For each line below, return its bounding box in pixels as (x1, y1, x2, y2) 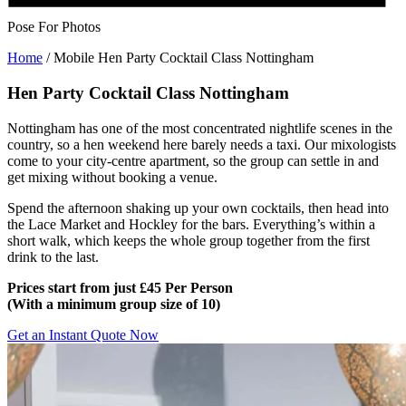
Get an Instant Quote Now (7, 326, 159, 343)
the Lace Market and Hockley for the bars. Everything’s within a (7, 216, 375, 232)
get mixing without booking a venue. (7, 169, 217, 185)
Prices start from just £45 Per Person (7, 279, 233, 295)
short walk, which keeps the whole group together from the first (7, 232, 370, 248)
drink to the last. (7, 248, 99, 265)
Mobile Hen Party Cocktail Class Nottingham (53, 50, 314, 66)
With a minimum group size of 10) (12, 295, 220, 312)
